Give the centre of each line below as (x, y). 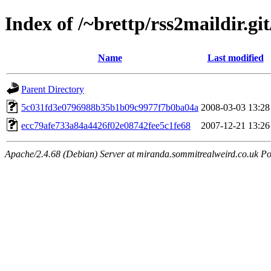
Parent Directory (53, 89)
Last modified (235, 57)
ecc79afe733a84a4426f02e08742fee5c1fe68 (106, 125)
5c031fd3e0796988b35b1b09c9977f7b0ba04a (110, 107)
